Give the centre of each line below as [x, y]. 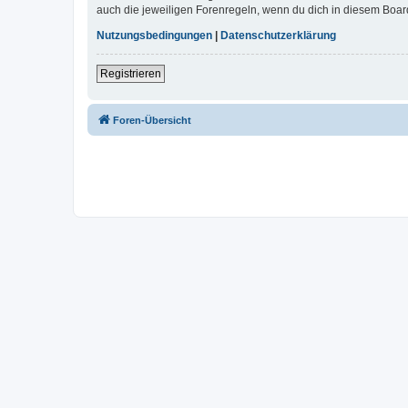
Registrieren [131, 74]
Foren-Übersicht [152, 121]
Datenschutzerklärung [278, 36]
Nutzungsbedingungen [154, 36]
